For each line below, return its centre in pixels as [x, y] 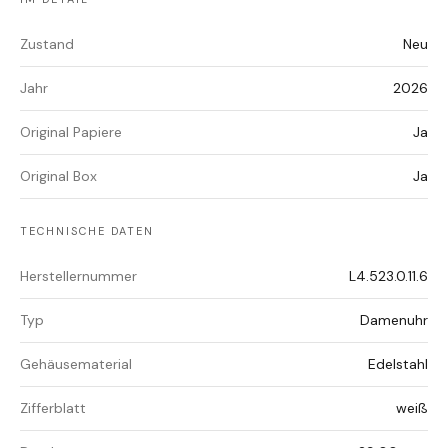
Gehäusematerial [76, 364]
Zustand [47, 44]
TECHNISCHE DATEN [87, 231]
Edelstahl [398, 364]
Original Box [58, 176]
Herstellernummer [78, 276]
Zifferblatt [53, 408]
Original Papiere [71, 132]
